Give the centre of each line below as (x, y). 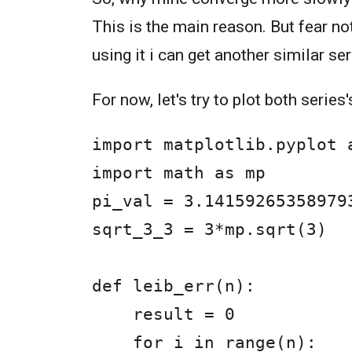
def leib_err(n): (174, 286)
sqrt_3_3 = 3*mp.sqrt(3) (209, 230)
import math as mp (179, 173)
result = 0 (112, 315)
